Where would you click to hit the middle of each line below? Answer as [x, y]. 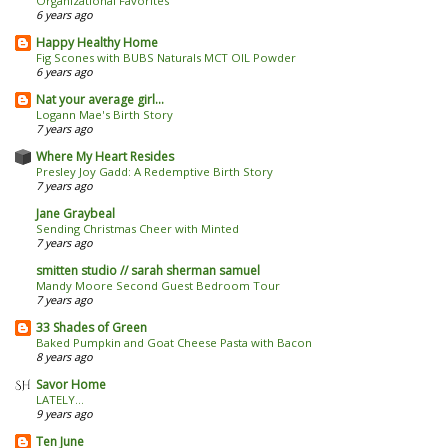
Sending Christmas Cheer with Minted [137, 229]
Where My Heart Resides [105, 157]
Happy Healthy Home [97, 43]
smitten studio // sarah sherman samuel [148, 271]
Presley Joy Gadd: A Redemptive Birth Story [154, 172]
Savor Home [71, 385]
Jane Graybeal [75, 214]
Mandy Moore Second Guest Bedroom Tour [158, 286]
